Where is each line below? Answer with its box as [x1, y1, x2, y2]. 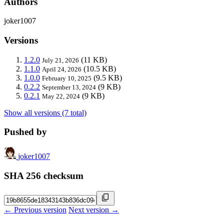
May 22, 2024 [42, 92, 80, 100]
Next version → [68, 205, 119, 214]
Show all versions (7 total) [4, 108, 86, 117]
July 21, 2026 [42, 56, 79, 64]
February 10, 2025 [42, 74, 91, 82]
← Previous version [4, 205, 66, 214]
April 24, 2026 [42, 65, 81, 73]
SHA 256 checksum [4, 170, 83, 181]
